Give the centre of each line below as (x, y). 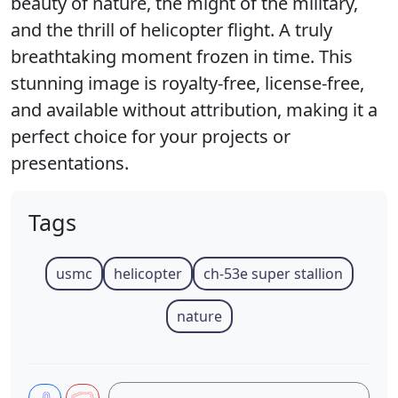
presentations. (70, 163)
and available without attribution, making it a (194, 110)
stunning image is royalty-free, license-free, (187, 84)
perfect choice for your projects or (151, 137)
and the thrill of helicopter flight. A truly (171, 30)
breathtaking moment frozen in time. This (182, 57)
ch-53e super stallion (273, 274)
